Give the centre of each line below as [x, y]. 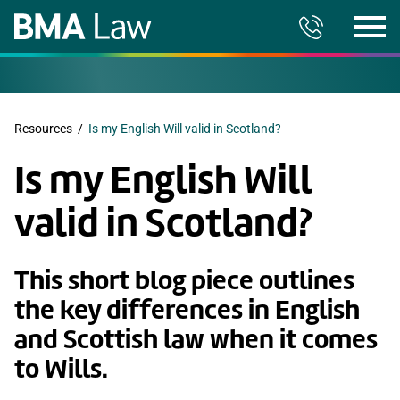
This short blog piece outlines [184, 280]
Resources [43, 129]
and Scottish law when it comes [196, 339]
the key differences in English [187, 309]
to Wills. [61, 368]
